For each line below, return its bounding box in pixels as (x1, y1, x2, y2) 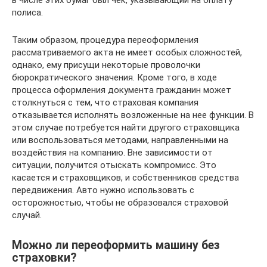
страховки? (12, 251, 76, 265)
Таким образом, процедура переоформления (12, 35, 198, 45)
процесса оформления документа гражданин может (12, 85, 231, 95)
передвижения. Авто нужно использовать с (12, 185, 194, 195)
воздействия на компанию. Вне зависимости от (12, 147, 213, 158)
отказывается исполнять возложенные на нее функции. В (12, 110, 254, 120)
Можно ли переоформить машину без (12, 238, 220, 253)
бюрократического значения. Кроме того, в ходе (12, 72, 217, 83)
